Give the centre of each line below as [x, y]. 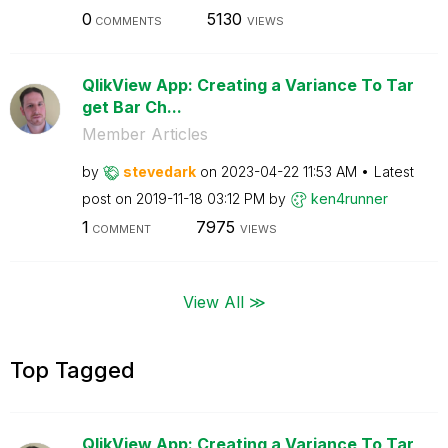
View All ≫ [224, 301]
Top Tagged [72, 369]
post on [108, 198]
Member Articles [144, 133]
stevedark [159, 171]
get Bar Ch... [131, 106]
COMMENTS [126, 20]
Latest [393, 171]
